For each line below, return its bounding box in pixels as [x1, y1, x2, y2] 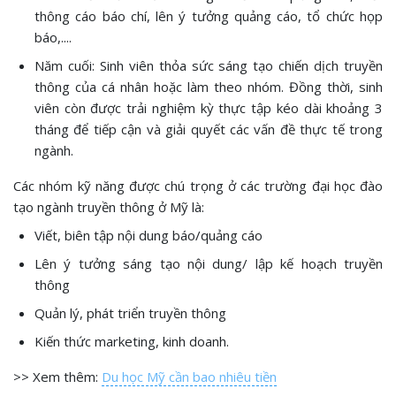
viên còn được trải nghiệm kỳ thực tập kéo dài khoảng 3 [34, 99, 383, 118]
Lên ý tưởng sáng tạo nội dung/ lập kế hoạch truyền [34, 255, 383, 273]
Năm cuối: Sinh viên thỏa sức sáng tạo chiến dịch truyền [34, 57, 383, 75]
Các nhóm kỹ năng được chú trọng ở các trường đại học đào [13, 177, 383, 195]
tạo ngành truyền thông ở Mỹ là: [13, 198, 208, 217]
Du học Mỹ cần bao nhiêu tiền [102, 368, 277, 386]
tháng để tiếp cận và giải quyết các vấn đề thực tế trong [34, 120, 383, 139]
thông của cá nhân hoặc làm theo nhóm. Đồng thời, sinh [34, 78, 383, 96]
